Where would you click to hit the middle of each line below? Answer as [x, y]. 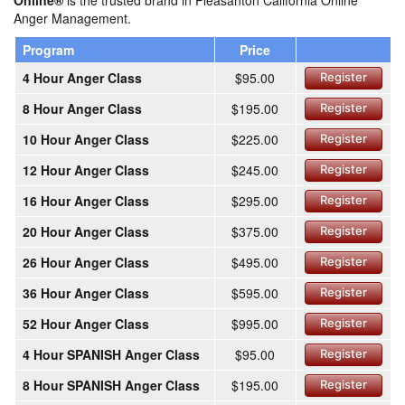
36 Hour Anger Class [85, 293]
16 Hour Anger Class [85, 201]
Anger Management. [72, 19]
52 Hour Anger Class [85, 324]
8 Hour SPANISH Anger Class [111, 386]
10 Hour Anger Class [85, 140]
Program [48, 50]
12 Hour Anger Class [85, 170]
